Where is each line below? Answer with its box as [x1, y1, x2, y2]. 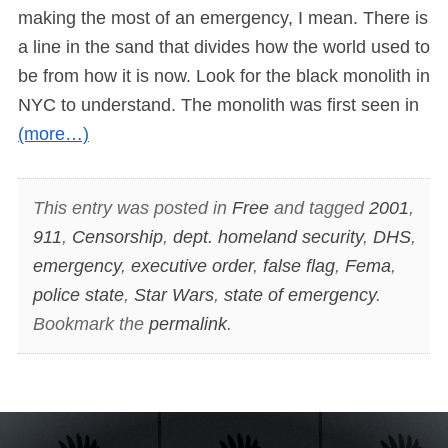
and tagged [268, 197, 369, 218]
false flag [262, 255, 335, 276]
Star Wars [133, 284, 214, 305]
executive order [130, 255, 253, 276]
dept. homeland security [172, 226, 363, 247]
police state [32, 284, 124, 305]
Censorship [71, 226, 163, 247]
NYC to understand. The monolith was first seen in [18, 95, 419, 116]
